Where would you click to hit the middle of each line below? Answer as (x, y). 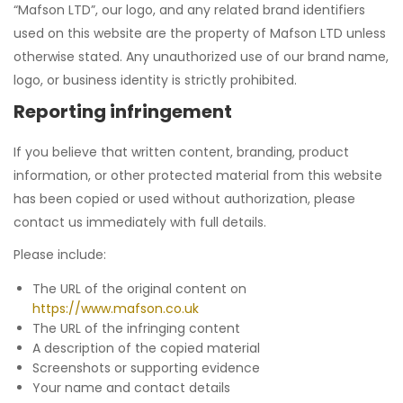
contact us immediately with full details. (140, 222)
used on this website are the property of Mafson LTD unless (200, 33)
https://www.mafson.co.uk (116, 309)
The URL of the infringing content (136, 328)
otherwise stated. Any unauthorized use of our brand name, (201, 57)
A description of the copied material (146, 348)
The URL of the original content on (139, 289)
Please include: (60, 255)
